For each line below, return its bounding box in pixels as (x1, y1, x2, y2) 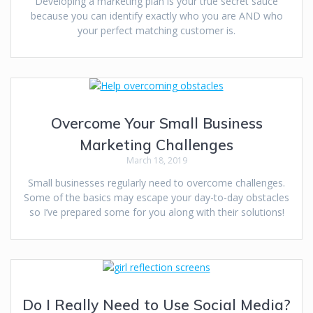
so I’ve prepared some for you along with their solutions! (29, 205, 284, 219)
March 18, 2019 (126, 154, 187, 167)
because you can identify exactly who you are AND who (30, 9, 283, 23)
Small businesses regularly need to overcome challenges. (28, 176, 285, 190)
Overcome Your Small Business (50, 114, 263, 133)
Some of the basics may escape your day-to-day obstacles (24, 191, 289, 205)
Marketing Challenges (80, 136, 233, 154)
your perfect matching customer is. (78, 24, 235, 38)
